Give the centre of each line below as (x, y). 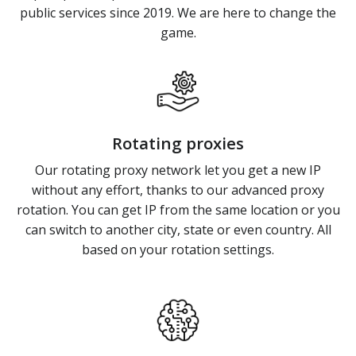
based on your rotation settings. (178, 250)
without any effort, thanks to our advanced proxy (178, 190)
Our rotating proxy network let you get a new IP (178, 170)
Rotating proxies (178, 143)
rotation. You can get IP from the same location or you (178, 210)
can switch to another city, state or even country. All (178, 230)
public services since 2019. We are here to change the (178, 13)
